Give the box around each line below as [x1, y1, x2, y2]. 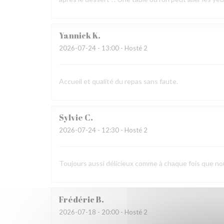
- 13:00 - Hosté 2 [96, 44, 147, 52]
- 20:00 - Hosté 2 [96, 208, 147, 216]
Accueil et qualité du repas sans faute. [59, 77, 178, 85]
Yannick [59, 30, 91, 41]
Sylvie [59, 112, 83, 123]
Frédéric [59, 194, 94, 205]
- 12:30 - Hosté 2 [96, 126, 147, 134]
